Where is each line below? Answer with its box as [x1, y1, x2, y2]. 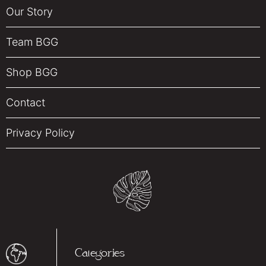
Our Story [6, 5, 53, 18]
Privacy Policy [6, 126, 75, 140]
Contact [6, 96, 45, 109]
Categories [74, 248, 124, 260]
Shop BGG [6, 66, 58, 79]
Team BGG [6, 36, 58, 49]
